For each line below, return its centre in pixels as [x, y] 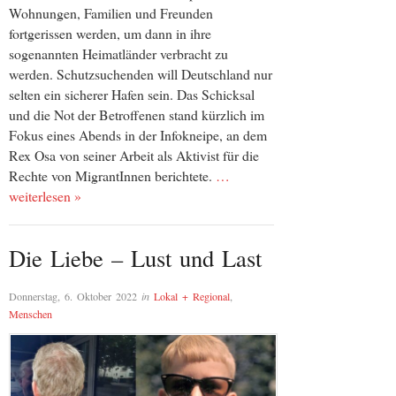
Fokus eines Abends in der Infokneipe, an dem [138, 134]
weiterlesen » [45, 195]
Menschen [30, 314]
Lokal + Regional [192, 297]
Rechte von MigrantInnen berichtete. [112, 175]
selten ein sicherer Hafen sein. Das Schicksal [132, 94]
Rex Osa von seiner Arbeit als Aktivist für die [134, 155]
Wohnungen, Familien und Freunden [111, 12]
